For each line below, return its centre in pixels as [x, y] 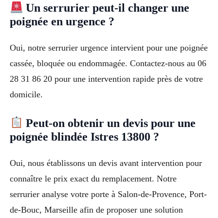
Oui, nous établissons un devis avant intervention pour [106, 163]
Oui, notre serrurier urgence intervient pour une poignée [109, 48]
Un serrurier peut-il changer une [106, 8]
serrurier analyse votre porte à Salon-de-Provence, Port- [108, 194]
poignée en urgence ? [62, 22]
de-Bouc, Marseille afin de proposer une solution [96, 210]
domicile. [26, 95]
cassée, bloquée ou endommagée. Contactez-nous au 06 [108, 64]
